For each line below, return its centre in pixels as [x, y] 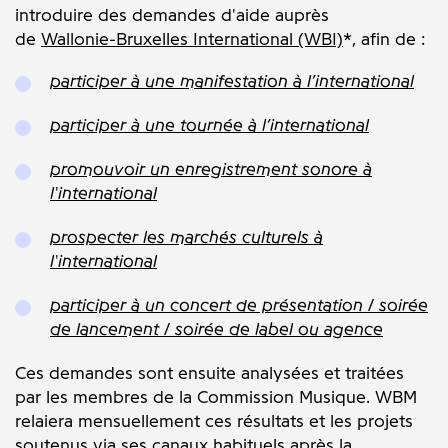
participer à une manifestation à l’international [232, 81]
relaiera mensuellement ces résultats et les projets [214, 421]
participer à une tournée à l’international [209, 125]
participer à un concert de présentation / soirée [239, 305]
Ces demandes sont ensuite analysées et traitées [209, 373]
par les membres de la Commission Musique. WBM [216, 397]
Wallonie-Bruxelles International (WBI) [192, 39]
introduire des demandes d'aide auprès [172, 15]
